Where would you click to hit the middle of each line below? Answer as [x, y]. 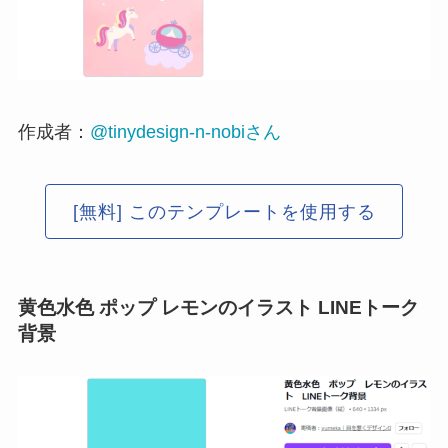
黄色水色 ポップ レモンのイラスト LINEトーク [218, 308]
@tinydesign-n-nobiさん [185, 132]
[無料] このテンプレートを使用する [224, 211]
